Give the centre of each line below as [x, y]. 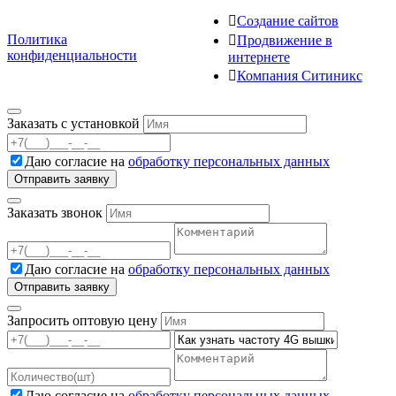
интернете [259, 57]
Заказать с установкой [73, 123]
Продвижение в [284, 40]
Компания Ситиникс [299, 75]
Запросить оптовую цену [82, 320]
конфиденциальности [72, 55]
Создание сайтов [287, 20]
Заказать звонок [55, 212]
